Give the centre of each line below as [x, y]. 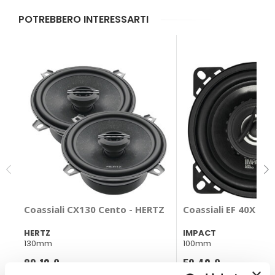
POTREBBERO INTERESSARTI [83, 20]
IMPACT [199, 233]
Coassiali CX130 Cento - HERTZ [94, 210]
